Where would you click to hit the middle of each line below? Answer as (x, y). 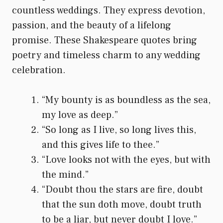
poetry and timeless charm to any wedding (106, 55)
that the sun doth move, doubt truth (122, 204)
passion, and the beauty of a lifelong (92, 25)
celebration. (39, 70)
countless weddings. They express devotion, (109, 10)
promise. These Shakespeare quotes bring (105, 40)
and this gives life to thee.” (101, 145)
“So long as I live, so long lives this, (119, 130)
